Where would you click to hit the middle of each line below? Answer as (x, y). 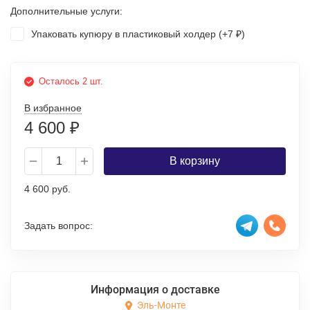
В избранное (53, 108)
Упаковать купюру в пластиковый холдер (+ (129, 34)
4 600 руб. (47, 189)
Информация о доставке (155, 290)
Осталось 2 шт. (71, 81)
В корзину (195, 161)
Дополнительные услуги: (66, 11)
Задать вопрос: (58, 225)
